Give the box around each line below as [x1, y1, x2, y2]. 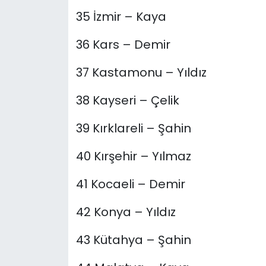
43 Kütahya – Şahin [75, 232, 191, 249]
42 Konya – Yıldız [75, 204, 176, 221]
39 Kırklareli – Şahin [75, 120, 191, 137]
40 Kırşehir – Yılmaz [75, 148, 191, 165]
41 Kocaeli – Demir [75, 176, 185, 193]
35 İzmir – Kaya [75, 8, 166, 26]
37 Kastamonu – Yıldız [75, 64, 207, 81]
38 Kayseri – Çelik [75, 92, 179, 109]
